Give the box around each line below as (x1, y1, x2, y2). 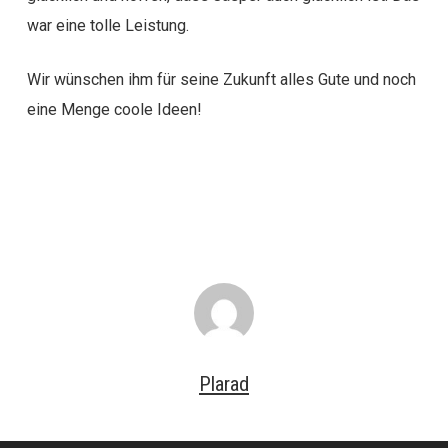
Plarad (198, 372, 249, 396)
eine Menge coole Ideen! (26, 100, 202, 119)
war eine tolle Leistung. (26, 16, 189, 35)
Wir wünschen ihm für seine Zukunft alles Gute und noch (26, 70, 416, 89)
